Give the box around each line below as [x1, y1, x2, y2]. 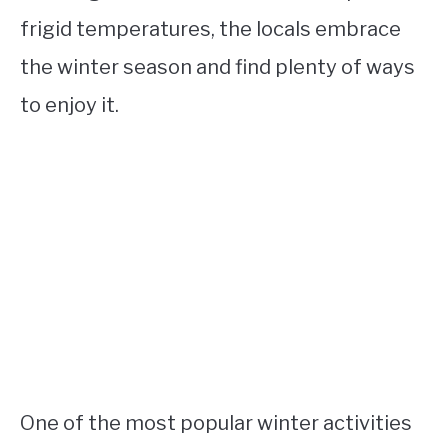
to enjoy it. [20, 93, 119, 117]
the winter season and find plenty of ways [20, 55, 415, 79]
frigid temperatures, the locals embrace [20, 17, 401, 41]
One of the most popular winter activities [20, 411, 412, 435]
